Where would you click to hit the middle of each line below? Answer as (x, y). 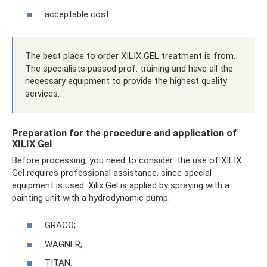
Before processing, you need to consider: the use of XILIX (127, 160)
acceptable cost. (78, 14)
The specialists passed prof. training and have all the (129, 68)
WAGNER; (63, 244)
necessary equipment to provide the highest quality (126, 81)
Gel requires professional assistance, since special (112, 173)
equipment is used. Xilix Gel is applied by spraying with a (121, 185)
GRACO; (60, 226)
